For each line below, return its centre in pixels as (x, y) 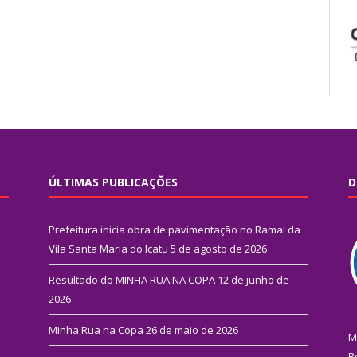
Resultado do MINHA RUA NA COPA (132, 280)
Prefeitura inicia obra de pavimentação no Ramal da (175, 230)
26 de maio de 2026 (192, 330)
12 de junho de (253, 280)
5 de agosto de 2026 (219, 249)
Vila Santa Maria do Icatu (108, 249)
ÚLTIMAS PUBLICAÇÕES (113, 182)
